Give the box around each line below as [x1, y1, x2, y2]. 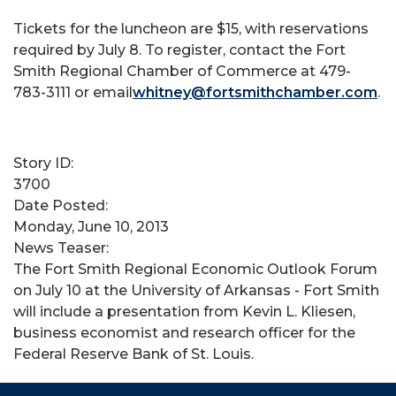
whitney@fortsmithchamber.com [133, 84, 377, 101]
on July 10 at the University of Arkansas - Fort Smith [13, 282, 379, 299]
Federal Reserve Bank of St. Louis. [13, 346, 254, 362]
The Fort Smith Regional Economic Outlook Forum [13, 261, 377, 278]
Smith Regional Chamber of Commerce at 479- [13, 63, 351, 80]
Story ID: [13, 155, 77, 171]
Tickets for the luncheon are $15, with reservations [13, 20, 369, 37]
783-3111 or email [13, 84, 133, 101]
